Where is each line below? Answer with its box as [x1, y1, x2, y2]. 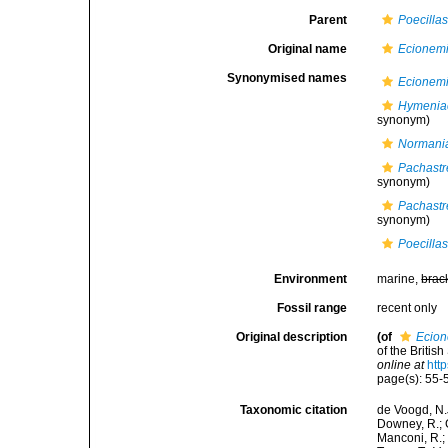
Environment [274, 272, 348, 286]
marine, [377, 272, 422, 286]
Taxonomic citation [240, 403, 348, 418]
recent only [377, 301, 438, 315]
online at [377, 358, 425, 372]
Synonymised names [227, 71, 348, 85]
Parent [309, 13, 348, 27]
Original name [268, 42, 348, 56]
